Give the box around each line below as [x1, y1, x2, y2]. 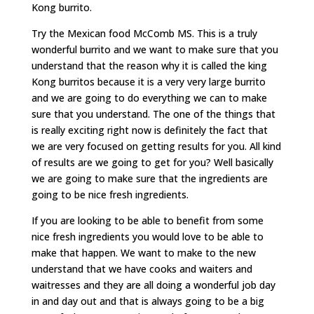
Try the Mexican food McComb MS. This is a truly [31, 27, 257, 41]
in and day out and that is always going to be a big [31, 294, 264, 308]
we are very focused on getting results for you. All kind [31, 139, 281, 153]
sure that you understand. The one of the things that [31, 107, 275, 121]
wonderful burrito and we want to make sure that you [31, 43, 278, 57]
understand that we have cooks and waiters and [31, 262, 252, 276]
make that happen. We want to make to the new [31, 246, 256, 260]
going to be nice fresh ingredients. [31, 188, 189, 202]
